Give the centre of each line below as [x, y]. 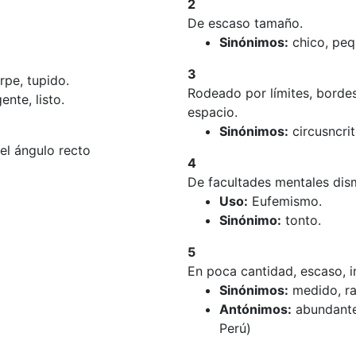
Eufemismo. [285, 201]
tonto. [301, 220]
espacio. [213, 112]
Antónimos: [255, 309]
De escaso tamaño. [245, 23]
